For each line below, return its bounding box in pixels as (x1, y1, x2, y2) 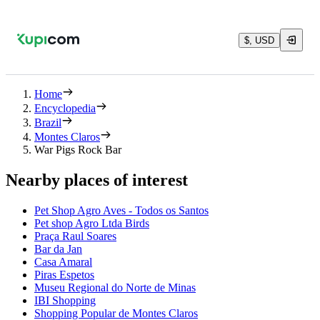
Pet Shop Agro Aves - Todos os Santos (34, 204, 209, 216)
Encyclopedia (34, 102, 96, 114)
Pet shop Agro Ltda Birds (34, 216, 149, 229)
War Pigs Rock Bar (34, 144, 121, 156)
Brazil (34, 116, 61, 129)
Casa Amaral (34, 255, 92, 268)
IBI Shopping (34, 294, 96, 306)
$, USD (244, 34, 274, 46)
